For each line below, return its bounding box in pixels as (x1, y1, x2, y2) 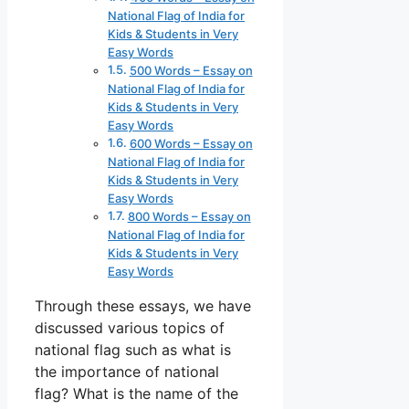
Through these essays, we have (35, 297, 251, 316)
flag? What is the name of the (35, 384, 238, 404)
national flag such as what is (35, 341, 231, 360)
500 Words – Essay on (129, 63, 253, 79)
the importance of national (35, 362, 219, 382)
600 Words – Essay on (129, 136, 253, 152)
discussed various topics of (35, 319, 225, 338)
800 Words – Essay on (127, 209, 251, 225)
